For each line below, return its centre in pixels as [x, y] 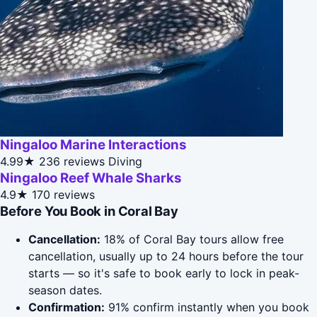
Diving [125, 162]
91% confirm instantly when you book [207, 307]
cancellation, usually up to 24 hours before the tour [166, 257]
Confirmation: [67, 307]
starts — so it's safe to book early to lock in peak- [164, 273]
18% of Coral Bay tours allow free [192, 240]
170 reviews [63, 195]
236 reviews [72, 162]
